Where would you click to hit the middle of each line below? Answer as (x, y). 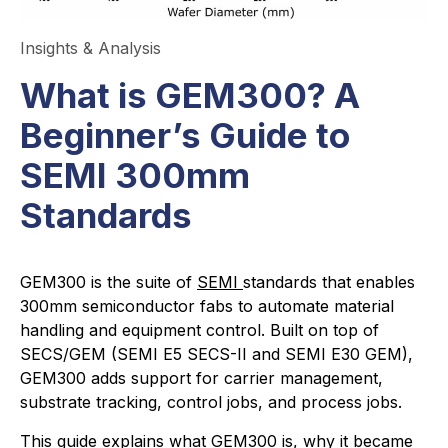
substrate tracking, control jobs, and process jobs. (211, 401)
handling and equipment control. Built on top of (199, 329)
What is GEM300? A (190, 94)
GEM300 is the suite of (108, 281)
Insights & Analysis (90, 47)
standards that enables (329, 281)
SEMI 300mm (135, 174)
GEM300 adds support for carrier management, (201, 377)
